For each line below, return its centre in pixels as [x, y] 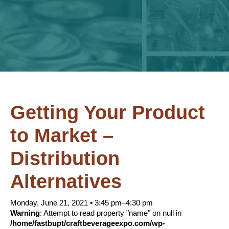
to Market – [62, 135]
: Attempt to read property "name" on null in [111, 213]
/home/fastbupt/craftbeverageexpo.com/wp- [88, 223]
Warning [25, 213]
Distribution [65, 158]
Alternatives [66, 181]
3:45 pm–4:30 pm [123, 203]
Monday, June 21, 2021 [50, 203]
